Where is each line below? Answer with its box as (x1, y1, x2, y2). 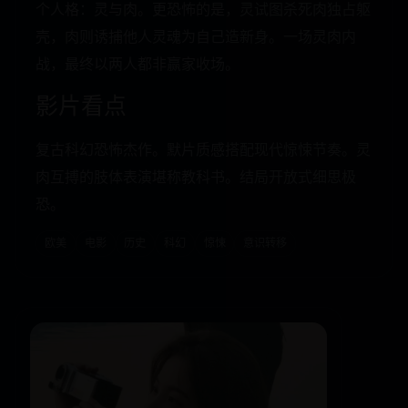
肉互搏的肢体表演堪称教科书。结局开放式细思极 (36, 168, 357, 187)
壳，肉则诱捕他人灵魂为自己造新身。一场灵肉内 (36, 27, 357, 46)
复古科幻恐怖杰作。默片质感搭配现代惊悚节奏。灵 (36, 140, 372, 159)
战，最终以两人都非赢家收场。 (36, 55, 240, 74)
